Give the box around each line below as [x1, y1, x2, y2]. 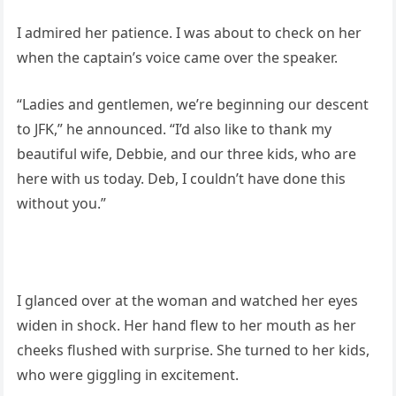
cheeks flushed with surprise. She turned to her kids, [16, 339, 369, 360]
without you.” [16, 193, 106, 213]
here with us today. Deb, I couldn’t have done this [16, 168, 346, 188]
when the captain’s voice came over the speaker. [16, 47, 338, 67]
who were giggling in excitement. [16, 364, 239, 385]
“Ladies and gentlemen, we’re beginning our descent [16, 94, 369, 114]
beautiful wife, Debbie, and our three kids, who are [16, 143, 356, 164]
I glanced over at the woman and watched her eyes [16, 290, 358, 310]
